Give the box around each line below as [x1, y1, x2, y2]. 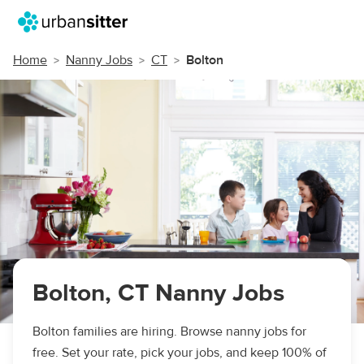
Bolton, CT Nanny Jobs [32, 278, 284, 308]
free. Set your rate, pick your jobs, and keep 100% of [32, 344, 327, 361]
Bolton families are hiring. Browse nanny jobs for [32, 323, 306, 340]
